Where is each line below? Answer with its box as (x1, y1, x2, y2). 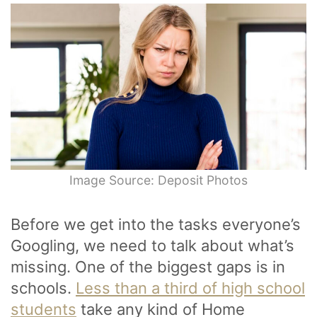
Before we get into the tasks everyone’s (11, 214, 301, 234)
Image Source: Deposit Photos (69, 172, 248, 188)
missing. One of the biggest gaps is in (11, 257, 285, 276)
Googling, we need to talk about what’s (11, 236, 294, 255)
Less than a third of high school (76, 278, 305, 297)
